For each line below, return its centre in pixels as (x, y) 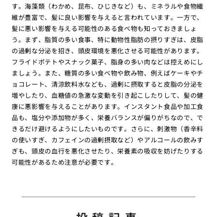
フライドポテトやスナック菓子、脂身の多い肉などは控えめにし (108, 62)
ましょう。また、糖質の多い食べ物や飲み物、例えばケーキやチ (108, 73)
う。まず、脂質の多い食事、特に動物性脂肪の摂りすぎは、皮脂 (108, 40)
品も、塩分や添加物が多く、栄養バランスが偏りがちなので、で (108, 118)
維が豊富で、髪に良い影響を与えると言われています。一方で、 (108, 17)
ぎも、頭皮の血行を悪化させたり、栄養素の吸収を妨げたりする (108, 151)
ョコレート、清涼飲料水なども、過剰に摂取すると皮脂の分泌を (108, 84)
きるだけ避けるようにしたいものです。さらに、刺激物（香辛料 (108, 129)
